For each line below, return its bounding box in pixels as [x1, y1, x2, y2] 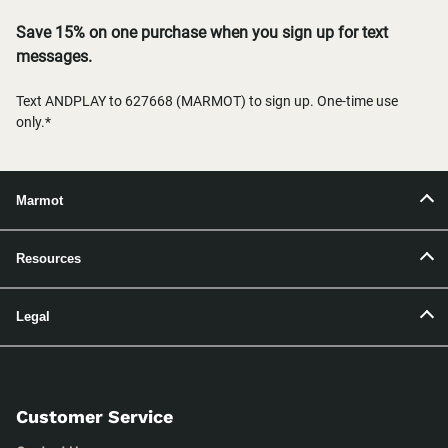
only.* [16, 114, 51, 131]
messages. [16, 47, 92, 67]
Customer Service [16, 406, 173, 427]
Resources [16, 251, 81, 267]
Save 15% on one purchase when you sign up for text [16, 23, 388, 43]
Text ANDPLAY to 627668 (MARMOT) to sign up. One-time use [16, 93, 398, 110]
